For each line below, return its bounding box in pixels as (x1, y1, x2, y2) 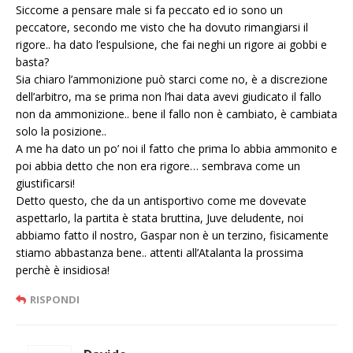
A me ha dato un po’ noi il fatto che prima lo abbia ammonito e (16, 141, 337, 157)
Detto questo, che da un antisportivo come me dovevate (16, 193, 307, 209)
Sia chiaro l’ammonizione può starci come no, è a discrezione (16, 72, 328, 87)
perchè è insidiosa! (16, 262, 110, 278)
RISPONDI (30, 292, 80, 307)
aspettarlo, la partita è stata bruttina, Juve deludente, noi (16, 210, 303, 226)
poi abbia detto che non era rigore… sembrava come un (16, 158, 300, 174)
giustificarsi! (16, 176, 75, 191)
